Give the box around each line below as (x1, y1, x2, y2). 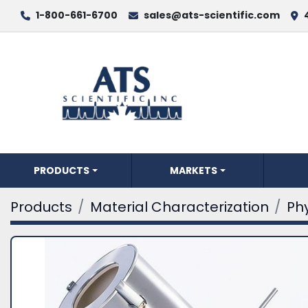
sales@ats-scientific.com (144, 8, 280, 22)
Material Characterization (90, 197, 269, 217)
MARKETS (170, 163, 218, 177)
